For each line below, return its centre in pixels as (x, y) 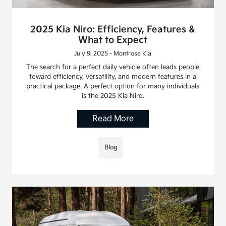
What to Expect (113, 40)
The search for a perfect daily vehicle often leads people (113, 67)
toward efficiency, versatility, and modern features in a (113, 76)
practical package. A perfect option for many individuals (113, 86)
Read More (113, 119)
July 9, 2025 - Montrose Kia (113, 53)
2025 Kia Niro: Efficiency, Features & (113, 29)
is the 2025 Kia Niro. (113, 96)
